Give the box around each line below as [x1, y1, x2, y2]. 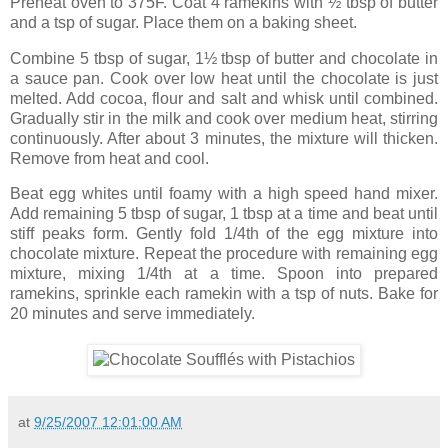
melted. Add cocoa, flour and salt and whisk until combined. [10, 89, 438, 107]
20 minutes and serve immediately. [10, 305, 255, 323]
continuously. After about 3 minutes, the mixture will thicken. [10, 129, 438, 147]
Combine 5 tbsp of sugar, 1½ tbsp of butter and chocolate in [10, 49, 438, 67]
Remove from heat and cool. [10, 149, 209, 167]
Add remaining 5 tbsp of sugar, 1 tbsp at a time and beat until [10, 205, 438, 223]
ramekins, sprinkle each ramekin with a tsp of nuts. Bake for [10, 285, 438, 303]
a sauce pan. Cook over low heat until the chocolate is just [10, 69, 438, 87]
